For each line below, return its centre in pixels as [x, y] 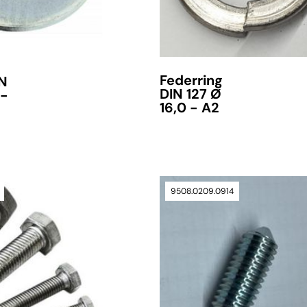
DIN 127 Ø [190, 94]
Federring [191, 81]
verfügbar [189, 234]
